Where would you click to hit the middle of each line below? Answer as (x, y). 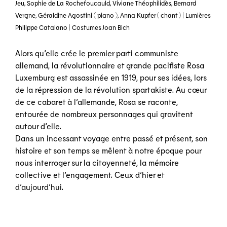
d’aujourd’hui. (39, 187)
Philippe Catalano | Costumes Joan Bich (72, 27)
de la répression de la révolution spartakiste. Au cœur (111, 89)
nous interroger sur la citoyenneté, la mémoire (97, 162)
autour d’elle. (38, 126)
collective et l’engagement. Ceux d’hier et (90, 175)
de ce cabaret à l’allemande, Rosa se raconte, (97, 102)
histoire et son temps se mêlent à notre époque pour (108, 150)
